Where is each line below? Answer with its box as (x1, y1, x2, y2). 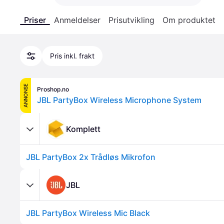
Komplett (66, 123, 100, 134)
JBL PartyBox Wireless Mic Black (26, 208, 150, 218)
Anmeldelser (54, 15, 100, 25)
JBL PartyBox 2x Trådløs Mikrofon (26, 152, 155, 162)
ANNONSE (22, 83, 28, 107)
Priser (24, 15, 46, 25)
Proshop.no (37, 85, 69, 93)
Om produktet (162, 15, 215, 25)
